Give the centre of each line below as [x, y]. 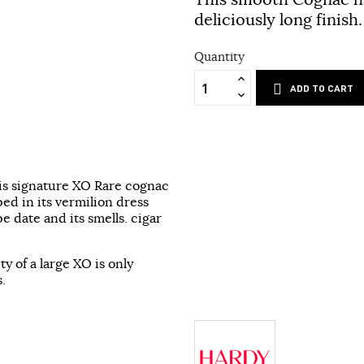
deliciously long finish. [278, 19]
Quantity [219, 57]
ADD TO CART [322, 89]
